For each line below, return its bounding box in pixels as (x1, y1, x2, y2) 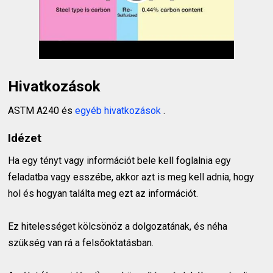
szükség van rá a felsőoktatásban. (8, 237, 154, 249)
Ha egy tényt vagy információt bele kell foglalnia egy (8, 155, 232, 167)
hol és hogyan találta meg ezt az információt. (8, 188, 199, 200)
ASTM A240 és (8, 104, 76, 116)
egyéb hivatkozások (75, 104, 164, 116)
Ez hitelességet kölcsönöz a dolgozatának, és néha (8, 221, 228, 233)
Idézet (8, 131, 42, 145)
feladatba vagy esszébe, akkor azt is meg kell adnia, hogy (8, 171, 255, 183)
